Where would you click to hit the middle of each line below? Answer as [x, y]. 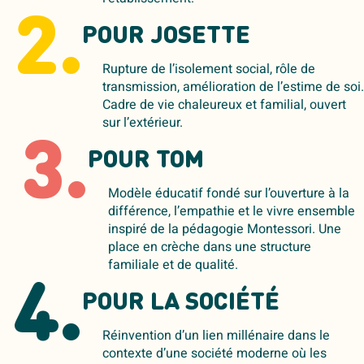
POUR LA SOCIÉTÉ [180, 303]
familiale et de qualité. [173, 265]
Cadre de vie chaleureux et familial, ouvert [224, 105]
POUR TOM [146, 161]
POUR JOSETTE [166, 37]
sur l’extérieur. [142, 123]
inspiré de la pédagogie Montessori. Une [225, 230]
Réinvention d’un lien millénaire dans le [216, 336]
